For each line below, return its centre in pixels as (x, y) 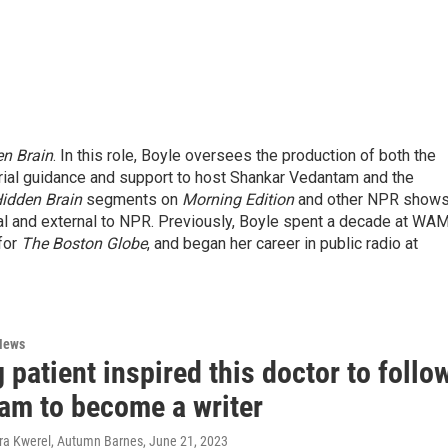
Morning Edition (238, 199)
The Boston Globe (84, 243)
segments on (132, 199)
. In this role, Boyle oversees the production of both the (244, 155)
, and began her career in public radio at (282, 243)
